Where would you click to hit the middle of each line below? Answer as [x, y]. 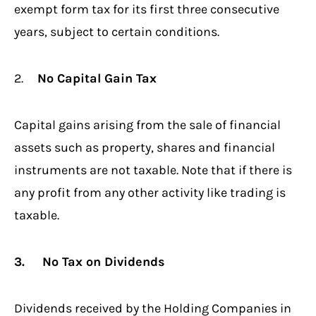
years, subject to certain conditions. [117, 31]
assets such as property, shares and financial [145, 147]
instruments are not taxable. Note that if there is [153, 170]
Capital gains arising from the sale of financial [147, 124]
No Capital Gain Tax [97, 78]
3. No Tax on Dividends [90, 261]
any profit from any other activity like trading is [150, 192]
